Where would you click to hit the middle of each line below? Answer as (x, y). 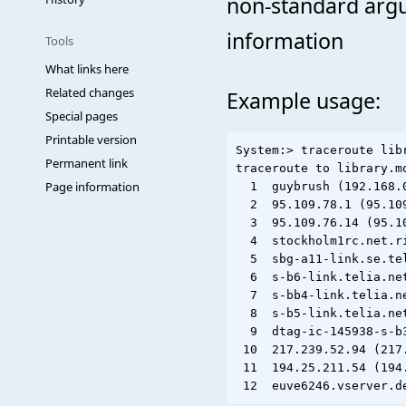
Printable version (91, 140)
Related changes (90, 92)
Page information (92, 187)
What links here (87, 69)
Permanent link (87, 163)
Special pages (82, 116)
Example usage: (304, 101)
